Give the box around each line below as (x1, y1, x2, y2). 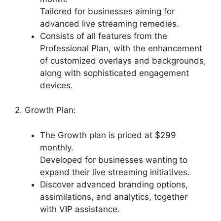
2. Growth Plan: (15, 105, 76, 115)
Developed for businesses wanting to (40, 154, 187, 165)
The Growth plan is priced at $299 (40, 130, 176, 140)
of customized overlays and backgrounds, (40, 55, 206, 66)
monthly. (40, 142, 74, 152)
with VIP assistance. (40, 204, 120, 214)
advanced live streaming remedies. (40, 18, 179, 29)
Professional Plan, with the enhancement (40, 43, 202, 53)
